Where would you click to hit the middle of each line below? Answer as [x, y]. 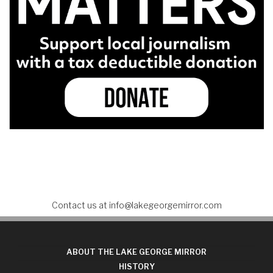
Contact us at [80, 205]
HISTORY [136, 267]
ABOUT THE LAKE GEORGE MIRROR [136, 252]
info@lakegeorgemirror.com [165, 205]
